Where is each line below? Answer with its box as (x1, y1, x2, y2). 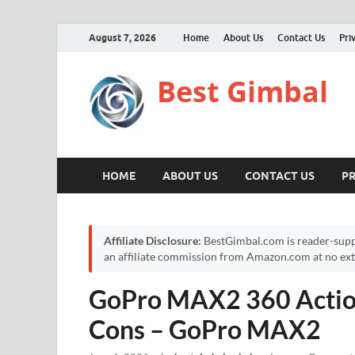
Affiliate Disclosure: (104, 235, 201, 247)
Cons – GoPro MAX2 (89, 314, 321, 345)
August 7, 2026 (89, 31, 156, 44)
